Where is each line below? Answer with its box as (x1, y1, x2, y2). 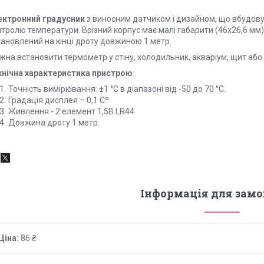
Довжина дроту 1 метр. (8, 117, 100, 127)
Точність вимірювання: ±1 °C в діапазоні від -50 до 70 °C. (8, 84, 226, 94)
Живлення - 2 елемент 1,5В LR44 (8, 106, 134, 116)
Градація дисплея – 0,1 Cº (8, 95, 109, 105)
